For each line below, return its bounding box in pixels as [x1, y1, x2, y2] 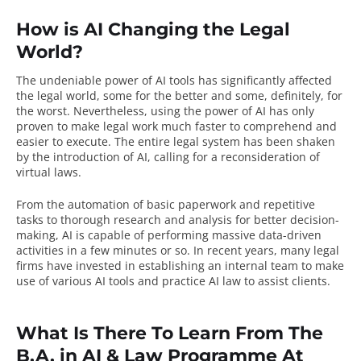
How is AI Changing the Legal [16, 19, 290, 41]
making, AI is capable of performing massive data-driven [16, 226, 322, 243]
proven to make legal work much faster [16, 118, 226, 134]
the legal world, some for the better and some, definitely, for [16, 87, 342, 103]
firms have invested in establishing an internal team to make [16, 257, 344, 273]
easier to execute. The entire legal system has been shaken [16, 133, 335, 149]
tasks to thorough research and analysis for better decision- [16, 211, 339, 227]
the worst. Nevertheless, [16, 102, 151, 118]
